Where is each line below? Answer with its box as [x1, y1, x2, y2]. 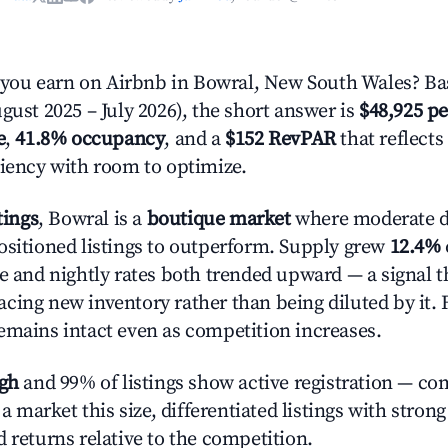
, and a [164, 127, 226, 152]
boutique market [146, 207, 291, 232]
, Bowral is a [38, 207, 147, 232]
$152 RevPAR [225, 127, 336, 152]
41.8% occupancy [15, 127, 165, 152]
